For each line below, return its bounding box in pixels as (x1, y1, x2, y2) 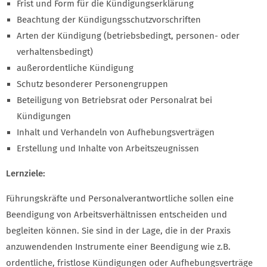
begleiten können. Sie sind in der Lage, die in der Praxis (6, 225, 231, 237)
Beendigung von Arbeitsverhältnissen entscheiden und (6, 209, 227, 221)
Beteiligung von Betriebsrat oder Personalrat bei (17, 95, 212, 106)
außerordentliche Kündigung (17, 63, 133, 74)
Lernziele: (6, 168, 45, 179)
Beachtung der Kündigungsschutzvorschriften (17, 14, 201, 26)
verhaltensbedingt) (17, 46, 93, 58)
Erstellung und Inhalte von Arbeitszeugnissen (17, 143, 199, 154)
